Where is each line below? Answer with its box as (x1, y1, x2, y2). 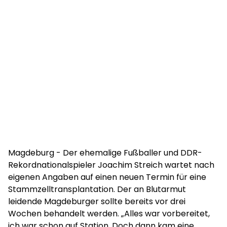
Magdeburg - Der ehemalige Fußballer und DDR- (8, 147, 202, 159)
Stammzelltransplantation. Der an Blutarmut (8, 183, 186, 195)
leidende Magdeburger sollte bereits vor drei (8, 196, 185, 207)
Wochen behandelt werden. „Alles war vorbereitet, (8, 208, 210, 219)
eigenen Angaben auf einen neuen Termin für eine (8, 171, 206, 183)
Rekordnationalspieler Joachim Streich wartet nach (8, 159, 214, 171)
